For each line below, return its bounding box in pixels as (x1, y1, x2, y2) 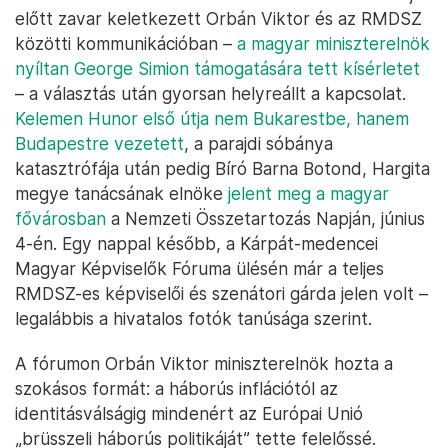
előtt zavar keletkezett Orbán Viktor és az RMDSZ (15, 8, 422, 30)
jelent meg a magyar (228, 183, 389, 205)
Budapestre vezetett (15, 133, 184, 155)
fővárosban (15, 208, 106, 230)
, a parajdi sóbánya (184, 133, 333, 155)
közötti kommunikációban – (15, 33, 237, 55)
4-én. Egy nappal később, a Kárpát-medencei (15, 233, 378, 255)
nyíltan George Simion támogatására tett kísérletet (15, 58, 420, 80)
